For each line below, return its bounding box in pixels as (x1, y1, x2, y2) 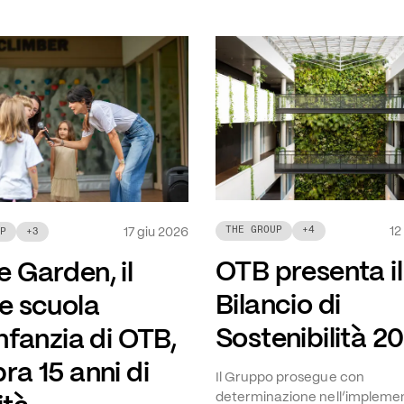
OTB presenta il (215, 252, 402, 289)
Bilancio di (215, 286, 341, 322)
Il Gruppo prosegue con (215, 368, 364, 386)
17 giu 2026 (123, 224, 189, 241)
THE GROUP (225, 223, 283, 236)
